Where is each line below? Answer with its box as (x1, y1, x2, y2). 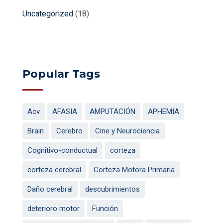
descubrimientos (85, 184, 140, 194)
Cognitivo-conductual (27, 145, 98, 155)
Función (92, 204, 118, 213)
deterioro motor (27, 204, 80, 213)
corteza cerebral (27, 165, 81, 174)
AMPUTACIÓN (90, 107, 135, 116)
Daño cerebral (27, 184, 73, 194)
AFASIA (52, 107, 77, 116)
